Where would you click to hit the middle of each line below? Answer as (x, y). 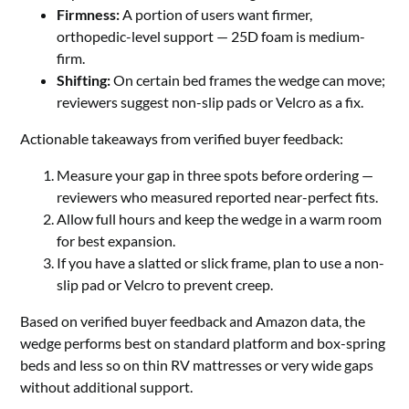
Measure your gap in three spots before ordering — (215, 175)
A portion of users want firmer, (216, 15)
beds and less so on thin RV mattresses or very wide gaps (197, 365)
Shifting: (84, 80)
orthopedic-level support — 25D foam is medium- (211, 37)
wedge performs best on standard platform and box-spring (203, 343)
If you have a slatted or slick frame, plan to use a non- (221, 263)
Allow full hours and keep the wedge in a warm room (220, 219)
